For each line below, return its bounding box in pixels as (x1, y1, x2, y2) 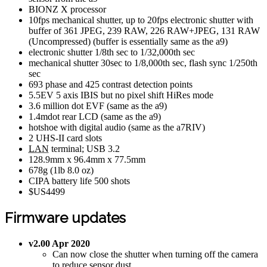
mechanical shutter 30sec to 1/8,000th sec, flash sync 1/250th (29, 57, 257, 68)
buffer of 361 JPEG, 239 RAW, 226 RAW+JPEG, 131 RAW (29, 25, 260, 36)
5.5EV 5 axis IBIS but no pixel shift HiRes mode (29, 89, 213, 100)
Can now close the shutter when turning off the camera (52, 249, 258, 259)
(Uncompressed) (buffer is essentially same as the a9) (29, 36, 228, 46)
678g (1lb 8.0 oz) (29, 164, 94, 175)
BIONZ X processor (29, 4, 106, 14)
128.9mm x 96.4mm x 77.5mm (29, 154, 145, 164)
